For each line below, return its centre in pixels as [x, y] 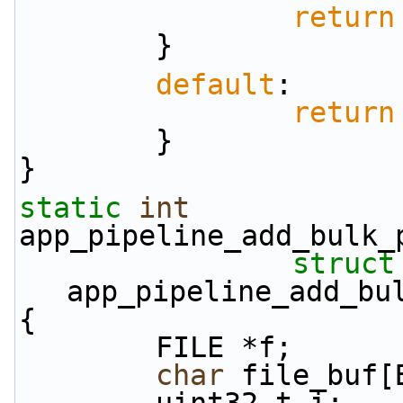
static [70, 208]
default [215, 85]
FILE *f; [224, 347]
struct [344, 264]
